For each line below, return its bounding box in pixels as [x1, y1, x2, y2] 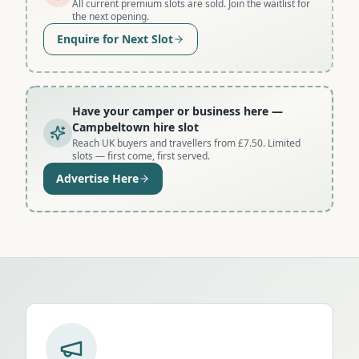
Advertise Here [56, 170, 139, 186]
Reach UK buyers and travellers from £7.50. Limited [72, 135, 301, 150]
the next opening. [72, 9, 149, 23]
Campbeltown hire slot [72, 119, 199, 135]
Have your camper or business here [72, 103, 268, 119]
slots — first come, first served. [72, 148, 210, 163]
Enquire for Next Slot [57, 30, 173, 46]
